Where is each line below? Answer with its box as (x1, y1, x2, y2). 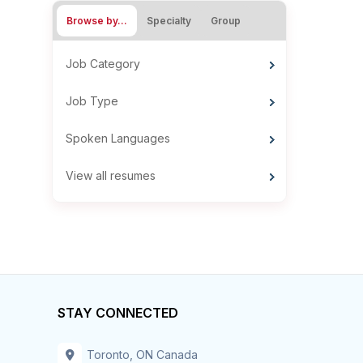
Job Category (66, 57, 140, 71)
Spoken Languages (66, 131, 170, 146)
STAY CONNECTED (58, 305, 178, 322)
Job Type (66, 94, 118, 109)
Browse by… (66, 15, 127, 28)
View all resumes (66, 169, 156, 183)
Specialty (147, 15, 191, 28)
